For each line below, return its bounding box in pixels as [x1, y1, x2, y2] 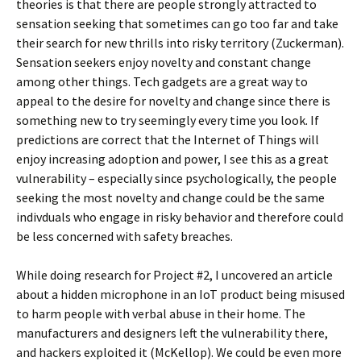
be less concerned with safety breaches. [16, 228, 233, 245]
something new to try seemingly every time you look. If [16, 112, 319, 129]
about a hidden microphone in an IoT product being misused [16, 286, 345, 303]
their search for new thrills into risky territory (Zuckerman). [16, 35, 344, 52]
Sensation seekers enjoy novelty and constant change [16, 54, 311, 71]
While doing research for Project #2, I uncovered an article [16, 267, 333, 284]
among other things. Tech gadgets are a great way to [16, 73, 308, 90]
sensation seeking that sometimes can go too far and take [16, 15, 338, 32]
